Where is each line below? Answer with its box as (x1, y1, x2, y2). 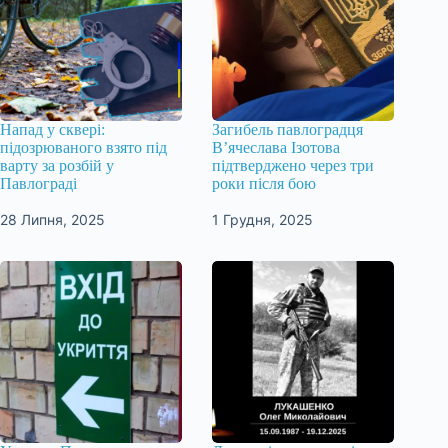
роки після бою (212, 174, 317, 192)
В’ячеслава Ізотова (212, 138, 341, 156)
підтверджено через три (212, 156, 375, 174)
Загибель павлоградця (212, 120, 364, 138)
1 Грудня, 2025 (212, 210, 314, 228)
